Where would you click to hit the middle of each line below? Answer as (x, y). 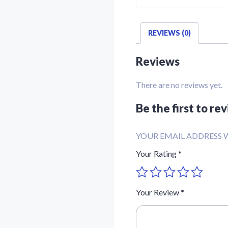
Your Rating (157, 154)
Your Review (158, 192)
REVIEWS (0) (169, 33)
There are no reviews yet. (179, 85)
